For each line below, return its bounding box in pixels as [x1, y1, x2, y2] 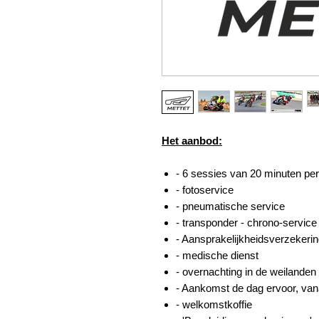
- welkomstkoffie [176, 298, 252, 310]
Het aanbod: [162, 135, 222, 147]
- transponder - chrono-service [176, 216, 317, 229]
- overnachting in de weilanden [176, 266, 316, 278]
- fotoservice [176, 184, 234, 196]
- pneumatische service [176, 200, 285, 212]
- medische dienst [176, 249, 258, 261]
